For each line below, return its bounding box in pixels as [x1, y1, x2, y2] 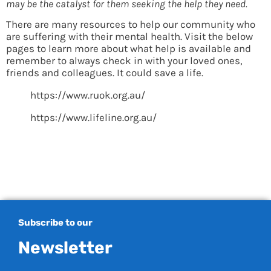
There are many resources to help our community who [6, 18, 255, 31]
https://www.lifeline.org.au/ [30, 111, 157, 124]
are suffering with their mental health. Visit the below [6, 30, 253, 43]
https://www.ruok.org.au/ [30, 89, 145, 102]
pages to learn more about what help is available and [6, 42, 251, 55]
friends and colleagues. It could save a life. [6, 67, 203, 79]
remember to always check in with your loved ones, [6, 54, 243, 67]
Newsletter [18, 238, 113, 258]
